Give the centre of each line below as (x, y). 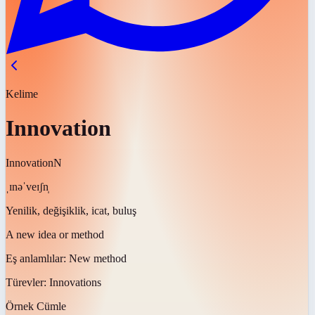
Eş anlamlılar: (37, 258)
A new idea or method (55, 234)
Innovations (75, 282)
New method (98, 258)
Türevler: (27, 282)
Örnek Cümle (36, 306)
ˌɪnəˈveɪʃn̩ (27, 186)
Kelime (22, 94)
